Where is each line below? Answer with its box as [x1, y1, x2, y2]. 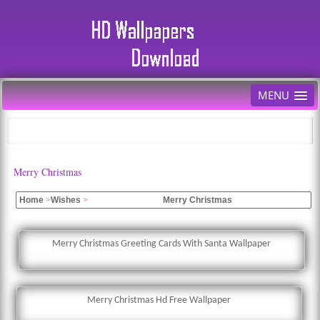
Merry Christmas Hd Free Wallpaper [87, 295, 231, 306]
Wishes [50, 195, 81, 205]
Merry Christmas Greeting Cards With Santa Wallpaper [52, 239, 271, 249]
